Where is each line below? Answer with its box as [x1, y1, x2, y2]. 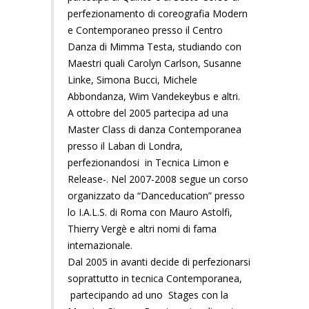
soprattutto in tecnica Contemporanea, [68, 271, 242, 285]
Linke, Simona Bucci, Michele [68, 72, 197, 86]
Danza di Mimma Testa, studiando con [68, 39, 241, 53]
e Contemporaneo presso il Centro [68, 23, 223, 37]
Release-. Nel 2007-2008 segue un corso [68, 172, 248, 186]
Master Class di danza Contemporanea [68, 122, 241, 136]
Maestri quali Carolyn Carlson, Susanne [68, 56, 241, 70]
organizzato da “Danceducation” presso [68, 188, 245, 202]
